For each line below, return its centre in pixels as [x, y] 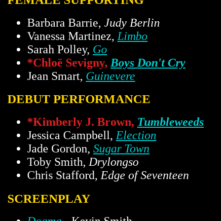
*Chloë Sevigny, [69, 62]
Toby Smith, [58, 162]
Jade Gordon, [60, 148]
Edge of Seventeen [145, 175]
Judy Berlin [132, 22]
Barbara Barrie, [66, 22]
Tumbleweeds [170, 122]
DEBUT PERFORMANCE [79, 99]
